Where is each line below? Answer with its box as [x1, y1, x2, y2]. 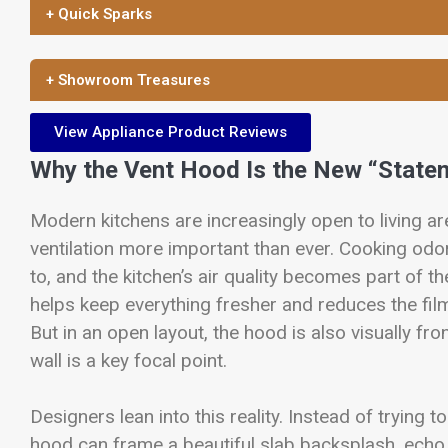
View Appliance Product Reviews [54, 122, 287, 141]
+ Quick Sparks [46, 4, 152, 23]
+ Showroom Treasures [46, 70, 210, 89]
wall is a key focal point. [30, 348, 227, 372]
